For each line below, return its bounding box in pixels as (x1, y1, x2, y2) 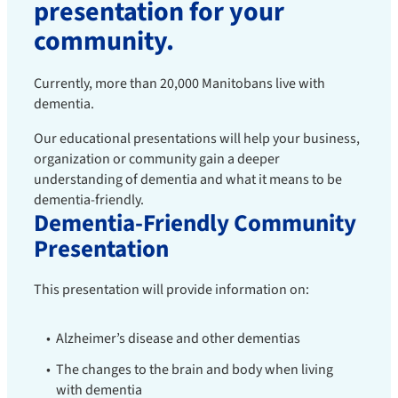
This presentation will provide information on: (34, 280, 309, 299)
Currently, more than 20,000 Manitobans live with (34, 74, 325, 93)
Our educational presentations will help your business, (34, 129, 360, 148)
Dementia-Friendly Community (34, 206, 356, 241)
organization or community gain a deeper (34, 149, 280, 169)
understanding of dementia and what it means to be (34, 170, 342, 189)
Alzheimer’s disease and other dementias (56, 329, 300, 348)
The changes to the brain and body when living (56, 360, 333, 379)
